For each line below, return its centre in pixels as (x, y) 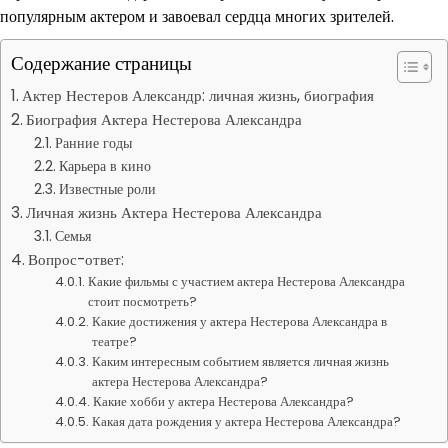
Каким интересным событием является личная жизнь (241, 361)
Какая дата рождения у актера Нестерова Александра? (247, 421)
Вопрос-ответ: (76, 259)
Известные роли (107, 189)
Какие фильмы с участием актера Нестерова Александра (247, 281)
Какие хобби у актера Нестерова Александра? (224, 401)
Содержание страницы (101, 63)
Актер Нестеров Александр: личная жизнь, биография (198, 95)
